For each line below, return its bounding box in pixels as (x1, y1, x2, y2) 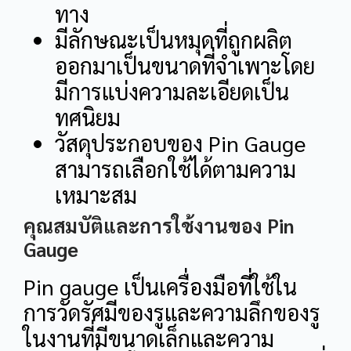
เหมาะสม (55, 180, 137, 209)
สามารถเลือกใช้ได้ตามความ (55, 154, 296, 183)
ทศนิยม (55, 103, 121, 132)
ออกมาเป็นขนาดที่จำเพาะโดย (55, 51, 315, 80)
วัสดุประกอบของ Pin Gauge (55, 128, 306, 157)
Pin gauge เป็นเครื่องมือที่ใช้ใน (24, 272, 297, 301)
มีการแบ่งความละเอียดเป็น (55, 77, 289, 106)
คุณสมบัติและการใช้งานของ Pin (24, 212, 295, 239)
